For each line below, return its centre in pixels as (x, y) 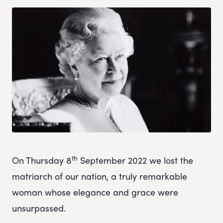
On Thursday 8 (42, 160)
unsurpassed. (39, 208)
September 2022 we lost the (135, 160)
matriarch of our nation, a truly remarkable (100, 176)
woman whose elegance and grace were (95, 192)
